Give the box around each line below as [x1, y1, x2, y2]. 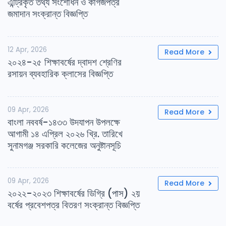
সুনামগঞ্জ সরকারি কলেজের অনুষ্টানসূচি [8, 138, 121, 152]
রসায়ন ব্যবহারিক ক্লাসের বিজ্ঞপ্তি [8, 67, 113, 81]
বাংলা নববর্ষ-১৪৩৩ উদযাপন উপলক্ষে [8, 115, 120, 129]
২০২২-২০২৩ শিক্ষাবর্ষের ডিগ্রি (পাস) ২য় [8, 187, 140, 201]
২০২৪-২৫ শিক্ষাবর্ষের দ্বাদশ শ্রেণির [8, 55, 122, 69]
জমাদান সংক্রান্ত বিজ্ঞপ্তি [8, 7, 88, 21]
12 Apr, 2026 [8, 44, 47, 54]
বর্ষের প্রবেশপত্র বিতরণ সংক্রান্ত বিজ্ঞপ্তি [8, 198, 140, 212]
